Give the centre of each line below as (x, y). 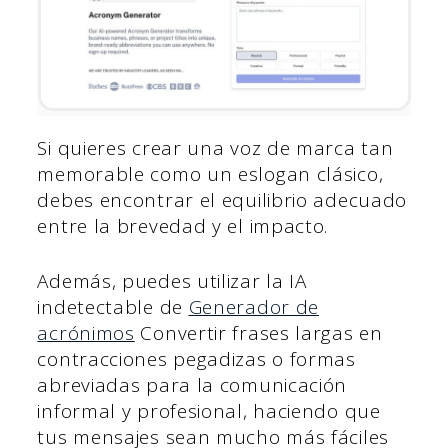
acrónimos (86, 332)
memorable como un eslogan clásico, (210, 174)
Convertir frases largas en (258, 332)
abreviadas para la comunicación (192, 384)
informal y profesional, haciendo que (209, 410)
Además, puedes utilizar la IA (172, 280)
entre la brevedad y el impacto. (183, 226)
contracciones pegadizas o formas (196, 358)
